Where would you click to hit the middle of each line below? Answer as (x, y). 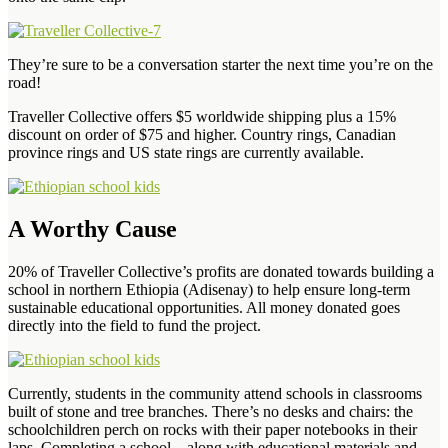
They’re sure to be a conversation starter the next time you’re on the (220, 64)
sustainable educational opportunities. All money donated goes (204, 307)
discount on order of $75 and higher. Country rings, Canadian (202, 134)
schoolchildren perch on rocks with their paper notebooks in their (212, 429)
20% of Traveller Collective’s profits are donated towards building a (221, 271)
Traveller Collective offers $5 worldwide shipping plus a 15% (202, 116)
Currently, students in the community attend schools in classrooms (215, 393)
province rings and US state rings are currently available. (186, 152)
